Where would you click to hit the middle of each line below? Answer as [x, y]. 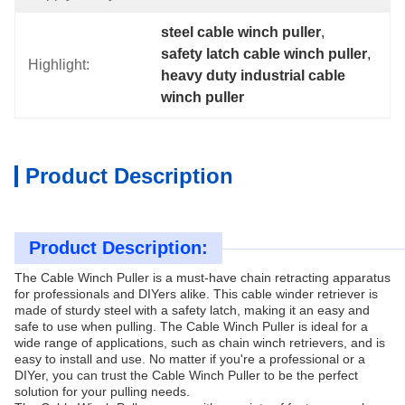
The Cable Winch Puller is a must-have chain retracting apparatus [202, 278]
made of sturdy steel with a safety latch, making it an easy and [192, 310]
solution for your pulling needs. [102, 391]
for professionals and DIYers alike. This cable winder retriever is [196, 294]
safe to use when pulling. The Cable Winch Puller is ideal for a [191, 326]
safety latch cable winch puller [264, 54]
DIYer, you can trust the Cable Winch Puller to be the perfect [186, 375]
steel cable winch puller [241, 32]
